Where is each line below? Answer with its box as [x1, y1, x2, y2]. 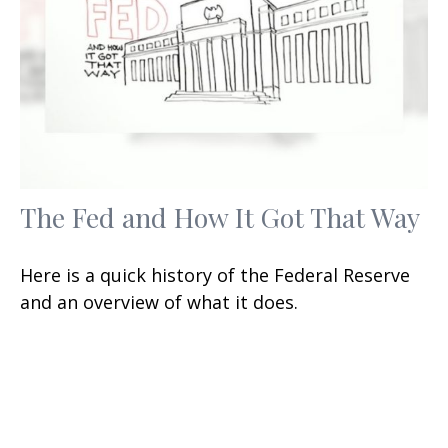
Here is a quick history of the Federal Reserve [20, 263, 410, 288]
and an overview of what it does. [20, 290, 298, 315]
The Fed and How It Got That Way [20, 199, 420, 236]
